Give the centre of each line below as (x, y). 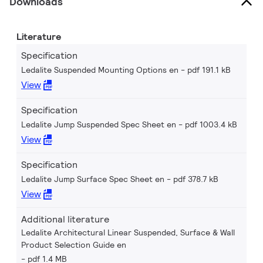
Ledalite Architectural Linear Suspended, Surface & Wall (128, 232)
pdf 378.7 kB (196, 179)
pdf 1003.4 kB (211, 124)
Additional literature (65, 219)
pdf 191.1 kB (209, 70)
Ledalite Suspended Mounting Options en (100, 70)
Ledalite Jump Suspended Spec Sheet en (99, 124)
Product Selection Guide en (74, 245)
